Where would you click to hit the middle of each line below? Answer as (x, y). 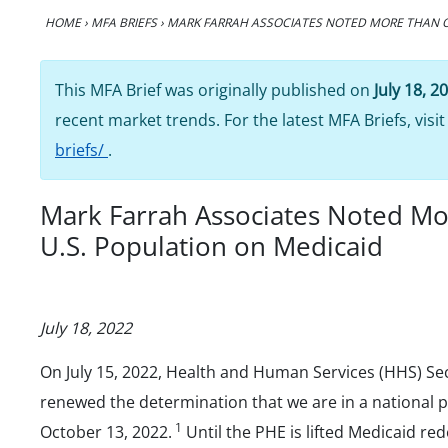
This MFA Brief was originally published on (214, 89)
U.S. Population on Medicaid (211, 245)
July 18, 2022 (86, 327)
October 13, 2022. (106, 431)
